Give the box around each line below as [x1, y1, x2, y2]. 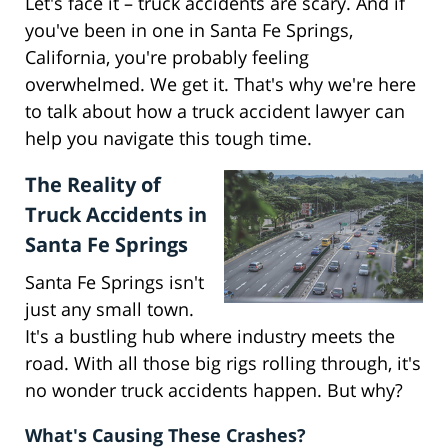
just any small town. [25, 297, 194, 322]
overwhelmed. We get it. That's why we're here [25, 72, 416, 97]
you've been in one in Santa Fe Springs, [25, 18, 353, 43]
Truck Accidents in [25, 201, 207, 229]
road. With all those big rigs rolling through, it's [25, 351, 421, 376]
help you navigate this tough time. [25, 126, 312, 151]
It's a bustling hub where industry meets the [25, 324, 395, 349]
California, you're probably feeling [25, 45, 309, 70]
